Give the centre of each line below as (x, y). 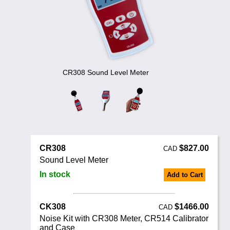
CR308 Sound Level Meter (106, 73)
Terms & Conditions (65, 37)
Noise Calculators (60, 10)
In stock (55, 174)
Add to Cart (185, 175)
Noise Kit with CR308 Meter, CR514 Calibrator (124, 218)
